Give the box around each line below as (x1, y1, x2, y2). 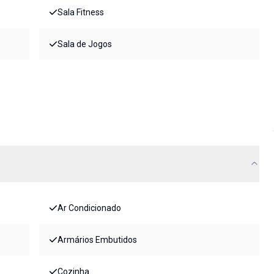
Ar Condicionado (57, 203, 121, 213)
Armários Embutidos (57, 235, 137, 245)
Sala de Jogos (57, 39, 112, 50)
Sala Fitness (57, 7, 104, 18)
